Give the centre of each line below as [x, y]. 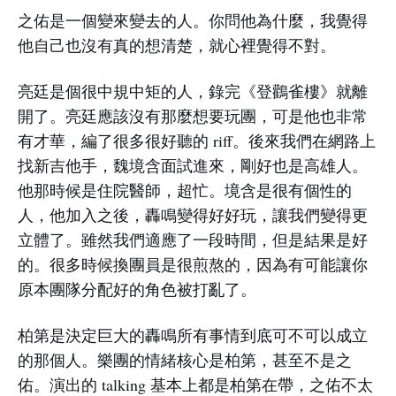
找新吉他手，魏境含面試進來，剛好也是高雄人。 [193, 166]
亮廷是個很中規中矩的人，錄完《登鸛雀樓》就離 [193, 91]
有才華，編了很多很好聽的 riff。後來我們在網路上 [197, 141]
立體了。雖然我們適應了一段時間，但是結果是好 [193, 240]
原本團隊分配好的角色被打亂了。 [137, 289]
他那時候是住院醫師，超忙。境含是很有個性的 [185, 190]
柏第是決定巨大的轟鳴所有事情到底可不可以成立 [193, 335]
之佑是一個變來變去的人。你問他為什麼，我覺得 [193, 21]
